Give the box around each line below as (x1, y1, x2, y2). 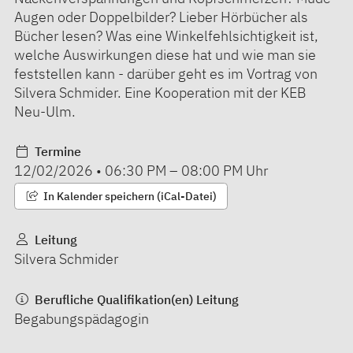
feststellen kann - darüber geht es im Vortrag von (14, 64, 318, 83)
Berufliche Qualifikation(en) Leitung (31, 291, 239, 307)
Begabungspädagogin (14, 309, 149, 328)
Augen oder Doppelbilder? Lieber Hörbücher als (14, 7, 308, 26)
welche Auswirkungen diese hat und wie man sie (14, 45, 316, 64)
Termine (31, 143, 81, 159)
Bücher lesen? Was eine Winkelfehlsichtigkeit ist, (14, 26, 318, 45)
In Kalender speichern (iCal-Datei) (40, 188, 217, 203)
